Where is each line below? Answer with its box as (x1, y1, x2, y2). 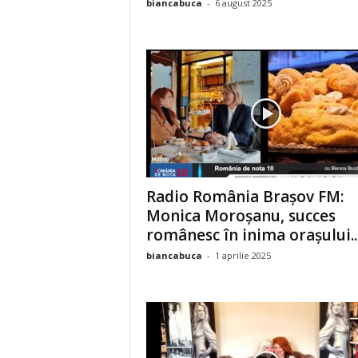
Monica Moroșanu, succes (145, 205, 336, 226)
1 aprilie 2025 (214, 249, 271, 261)
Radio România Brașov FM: (145, 186, 344, 207)
